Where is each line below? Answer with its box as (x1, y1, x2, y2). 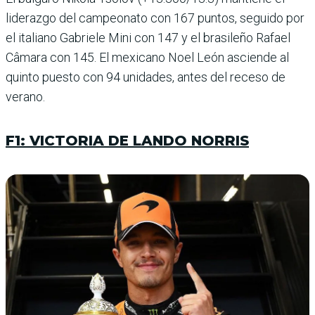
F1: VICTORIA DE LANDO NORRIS (6, 131, 249, 149)
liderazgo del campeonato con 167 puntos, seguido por (6, 10, 304, 25)
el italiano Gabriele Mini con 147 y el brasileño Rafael (6, 30, 290, 45)
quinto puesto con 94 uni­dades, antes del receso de (6, 69, 285, 84)
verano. (6, 89, 45, 104)
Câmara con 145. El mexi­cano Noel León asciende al (6, 49, 289, 65)
